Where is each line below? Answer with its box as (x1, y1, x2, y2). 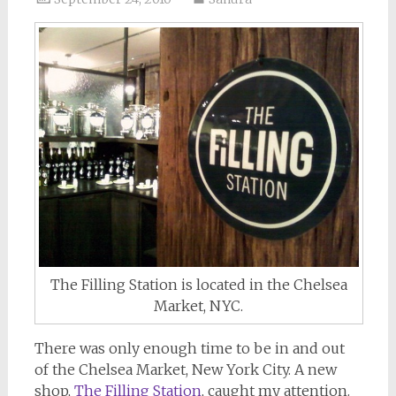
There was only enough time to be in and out (34, 339, 345, 358)
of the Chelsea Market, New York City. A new (34, 361, 337, 379)
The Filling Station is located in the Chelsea (49, 276, 347, 294)
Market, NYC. (154, 297, 244, 316)
